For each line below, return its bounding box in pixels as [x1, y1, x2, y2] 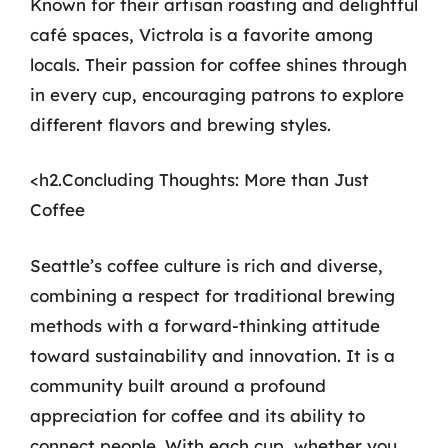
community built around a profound [30, 374, 326, 396]
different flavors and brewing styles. [30, 113, 331, 135]
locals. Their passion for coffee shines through [30, 53, 407, 75]
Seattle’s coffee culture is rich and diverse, [30, 254, 383, 276]
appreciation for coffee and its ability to [30, 404, 365, 426]
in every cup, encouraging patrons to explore [30, 83, 404, 105]
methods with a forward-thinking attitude [30, 314, 380, 336]
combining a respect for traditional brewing [30, 284, 395, 306]
